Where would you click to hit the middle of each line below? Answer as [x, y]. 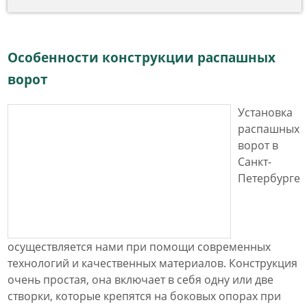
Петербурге [269, 178]
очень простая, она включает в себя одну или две [140, 280]
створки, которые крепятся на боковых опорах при [144, 296]
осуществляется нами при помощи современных [139, 247]
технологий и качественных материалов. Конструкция [152, 263]
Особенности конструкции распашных [142, 57]
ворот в [258, 145]
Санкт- [255, 162]
